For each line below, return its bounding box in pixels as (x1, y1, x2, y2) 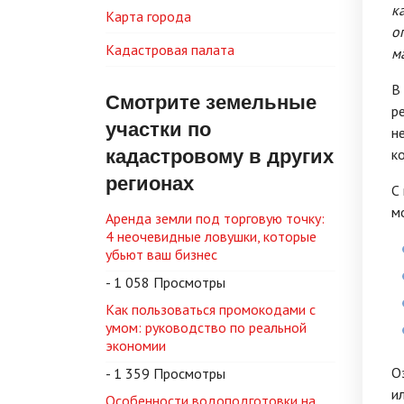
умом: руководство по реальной (106, 318, 307, 336)
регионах (106, 168, 194, 197)
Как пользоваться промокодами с (106, 300, 316, 318)
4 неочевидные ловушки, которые (106, 227, 317, 245)
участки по (106, 114, 211, 143)
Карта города (106, 7, 191, 25)
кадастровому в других (106, 141, 334, 170)
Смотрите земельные (106, 87, 317, 116)
